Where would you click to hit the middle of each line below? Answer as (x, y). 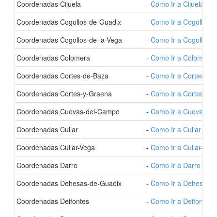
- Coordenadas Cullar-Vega (54, 147)
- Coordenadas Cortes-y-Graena (62, 93)
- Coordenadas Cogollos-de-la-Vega (67, 40)
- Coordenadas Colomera (51, 58)
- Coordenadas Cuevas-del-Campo (66, 111)
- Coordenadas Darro (45, 165)
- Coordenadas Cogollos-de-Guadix (67, 22)
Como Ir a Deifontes (181, 201)
